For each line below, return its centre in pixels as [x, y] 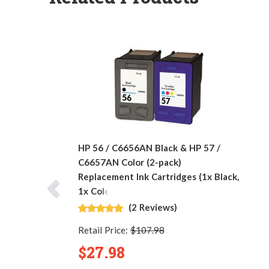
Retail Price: [104, 230]
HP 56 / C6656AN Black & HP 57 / [149, 147]
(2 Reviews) [153, 207]
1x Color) [97, 191]
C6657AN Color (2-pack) [130, 162]
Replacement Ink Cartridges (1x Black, [159, 176]
